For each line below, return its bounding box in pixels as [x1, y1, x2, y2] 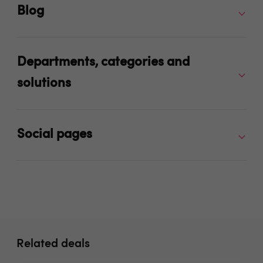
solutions [17, 77, 71, 90]
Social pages [17, 128, 92, 141]
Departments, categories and [17, 56, 190, 69]
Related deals [16, 238, 90, 250]
